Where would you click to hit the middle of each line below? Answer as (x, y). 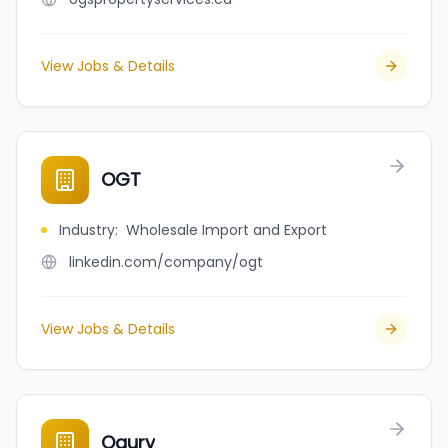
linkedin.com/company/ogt (166, 262)
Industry (87, 230)
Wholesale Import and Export (226, 230)
